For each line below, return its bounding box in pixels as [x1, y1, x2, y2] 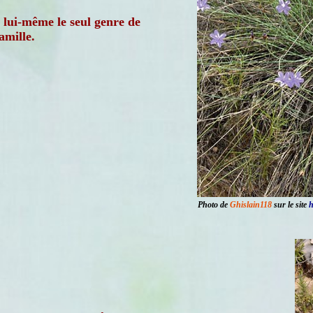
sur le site [272, 200, 309, 210]
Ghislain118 [230, 200, 272, 210]
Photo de [198, 200, 230, 210]
